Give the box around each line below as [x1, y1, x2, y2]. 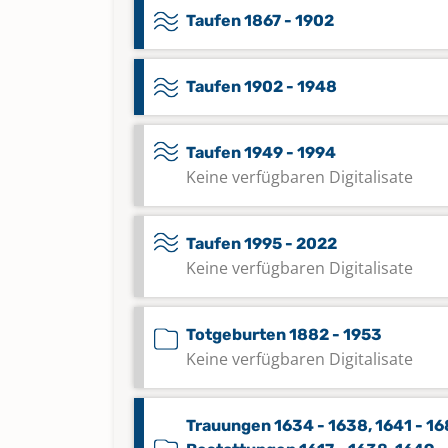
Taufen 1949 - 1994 [186, 143, 336, 162]
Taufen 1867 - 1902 [186, 11, 334, 30]
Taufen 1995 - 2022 [186, 234, 337, 253]
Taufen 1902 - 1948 [186, 77, 337, 96]
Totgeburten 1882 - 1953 [186, 325, 382, 344]
